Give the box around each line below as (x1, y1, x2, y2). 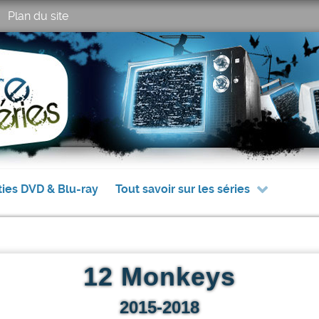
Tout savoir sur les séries (115, 182, 251, 196)
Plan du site (8, 9, 68, 23)
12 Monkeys (83, 262, 236, 292)
